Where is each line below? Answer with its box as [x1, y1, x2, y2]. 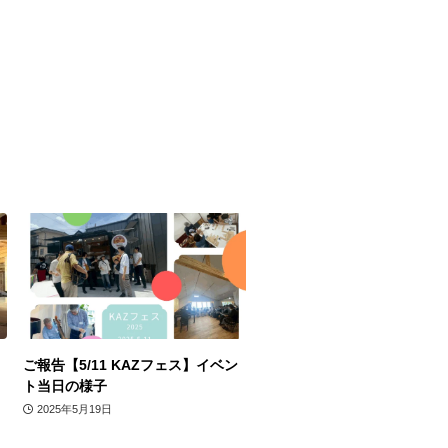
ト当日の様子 [23, 377, 107, 394]
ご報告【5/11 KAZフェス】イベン [23, 356, 238, 373]
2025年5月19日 [36, 403, 112, 416]
